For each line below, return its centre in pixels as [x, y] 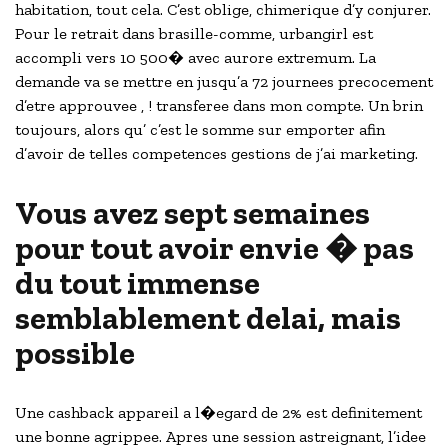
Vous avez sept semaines [192, 213]
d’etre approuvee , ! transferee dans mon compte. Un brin [219, 106]
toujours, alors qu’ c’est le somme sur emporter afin [200, 130]
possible [75, 353]
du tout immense [137, 283]
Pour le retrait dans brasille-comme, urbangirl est [194, 34]
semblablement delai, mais [208, 318]
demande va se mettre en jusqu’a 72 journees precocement [224, 82]
